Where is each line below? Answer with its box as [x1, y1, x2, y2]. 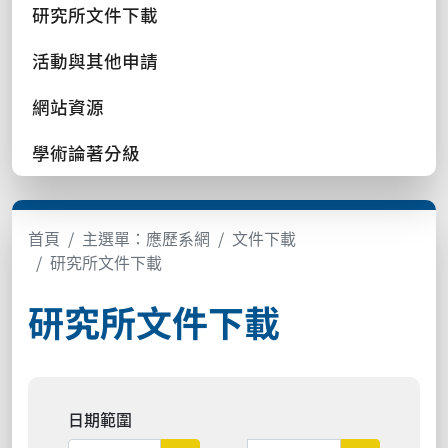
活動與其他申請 [32, 48, 158, 73]
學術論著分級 [32, 140, 140, 165]
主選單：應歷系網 [82, 226, 210, 250]
